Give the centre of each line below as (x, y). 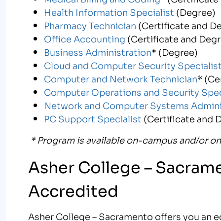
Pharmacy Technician (90, 25)
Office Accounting (85, 38)
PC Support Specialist (93, 118)
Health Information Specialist (109, 12)
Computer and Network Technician (121, 78)
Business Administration (98, 52)
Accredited (74, 189)
